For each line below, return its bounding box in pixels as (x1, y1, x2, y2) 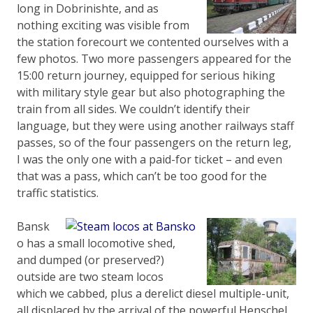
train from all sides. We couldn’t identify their (17, 101, 250, 117)
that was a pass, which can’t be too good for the (17, 168, 267, 184)
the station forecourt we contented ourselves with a (17, 34, 289, 50)
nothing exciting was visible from (17, 17, 189, 33)
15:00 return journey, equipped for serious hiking (17, 67, 275, 83)
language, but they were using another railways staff (17, 117, 294, 133)
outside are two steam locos (17, 268, 163, 284)
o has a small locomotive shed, (17, 235, 175, 251)
